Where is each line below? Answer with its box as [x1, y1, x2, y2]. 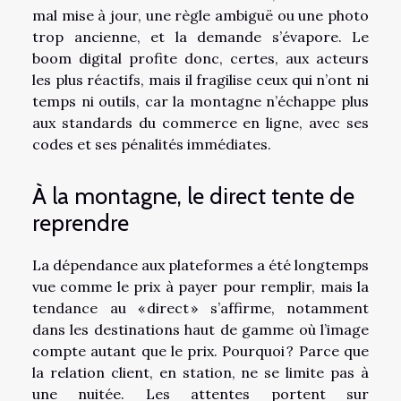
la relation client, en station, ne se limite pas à [32, 363, 369, 382]
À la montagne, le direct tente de [32, 183, 354, 210]
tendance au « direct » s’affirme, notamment [32, 299, 369, 318]
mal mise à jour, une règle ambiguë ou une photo [32, 5, 369, 24]
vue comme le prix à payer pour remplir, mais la [32, 277, 369, 296]
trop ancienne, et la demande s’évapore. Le [32, 27, 369, 46]
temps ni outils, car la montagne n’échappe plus [32, 91, 369, 110]
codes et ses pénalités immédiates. [32, 134, 271, 153]
